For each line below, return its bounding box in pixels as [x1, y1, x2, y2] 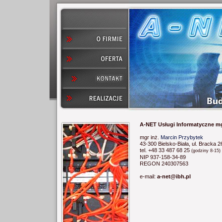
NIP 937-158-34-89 [140, 154, 186, 160]
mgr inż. [140, 134, 161, 140]
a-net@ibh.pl [157, 173, 191, 179]
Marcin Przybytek [161, 134, 203, 140]
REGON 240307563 [140, 161, 188, 166]
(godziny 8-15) [191, 148, 221, 153]
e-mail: [140, 173, 157, 179]
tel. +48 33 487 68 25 [140, 147, 191, 153]
